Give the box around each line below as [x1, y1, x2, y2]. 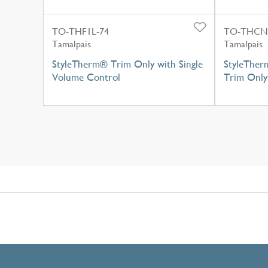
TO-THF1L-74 [52, 25, 109, 37]
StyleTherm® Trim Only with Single [52, 57, 203, 70]
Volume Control [52, 71, 120, 83]
